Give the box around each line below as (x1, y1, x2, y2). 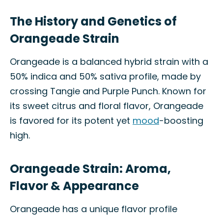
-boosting (159, 114, 203, 127)
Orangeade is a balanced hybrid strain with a (10, 55, 208, 68)
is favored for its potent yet (10, 114, 133, 127)
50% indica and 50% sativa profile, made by (10, 70, 201, 82)
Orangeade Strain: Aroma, (10, 161, 171, 177)
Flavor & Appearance (10, 178, 139, 194)
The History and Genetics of (10, 13, 177, 29)
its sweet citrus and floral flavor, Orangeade (10, 100, 203, 112)
